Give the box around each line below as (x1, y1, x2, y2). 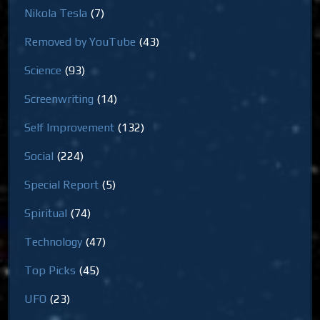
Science (24, 63, 62, 77)
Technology (24, 234, 83, 249)
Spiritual (24, 206, 68, 220)
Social (24, 149, 54, 163)
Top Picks (24, 263, 76, 277)
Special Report (24, 177, 99, 191)
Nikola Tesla (24, 6, 88, 20)
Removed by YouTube (24, 34, 136, 49)
